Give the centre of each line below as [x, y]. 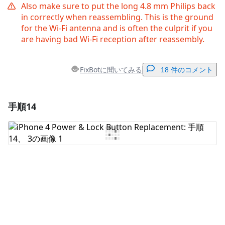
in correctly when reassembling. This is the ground [117, 17]
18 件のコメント [187, 70]
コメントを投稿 [175, 175]
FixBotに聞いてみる [111, 69]
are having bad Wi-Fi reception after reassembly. [113, 39]
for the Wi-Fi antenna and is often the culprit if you [117, 28]
